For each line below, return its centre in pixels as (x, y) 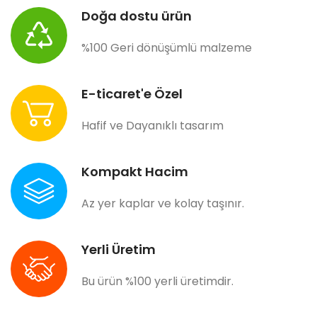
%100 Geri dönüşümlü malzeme (167, 48)
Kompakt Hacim (135, 172)
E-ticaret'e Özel (132, 94)
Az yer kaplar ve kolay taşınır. (163, 204)
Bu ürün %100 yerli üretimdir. (157, 282)
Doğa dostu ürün (137, 16)
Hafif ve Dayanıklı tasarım (152, 126)
